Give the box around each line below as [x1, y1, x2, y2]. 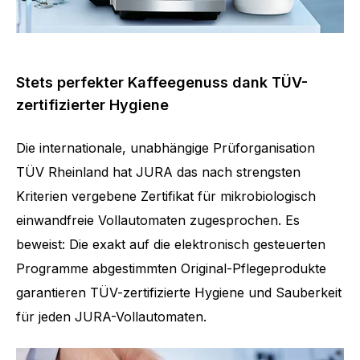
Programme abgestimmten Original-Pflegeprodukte [16, 260, 326, 276]
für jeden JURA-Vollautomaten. [16, 308, 207, 325]
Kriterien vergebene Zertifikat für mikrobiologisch [16, 187, 316, 204]
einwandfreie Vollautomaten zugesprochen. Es [16, 211, 300, 228]
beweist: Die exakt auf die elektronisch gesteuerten [16, 235, 325, 252]
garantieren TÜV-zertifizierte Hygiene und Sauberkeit [16, 284, 342, 301]
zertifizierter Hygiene [16, 96, 169, 113]
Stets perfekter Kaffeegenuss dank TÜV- [16, 73, 308, 91]
